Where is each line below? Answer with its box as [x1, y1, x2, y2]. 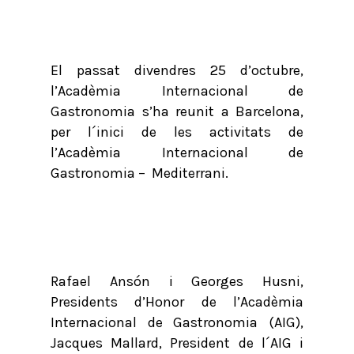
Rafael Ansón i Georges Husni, [51, 273, 303, 290]
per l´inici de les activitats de [51, 123, 303, 141]
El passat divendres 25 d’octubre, [51, 62, 303, 79]
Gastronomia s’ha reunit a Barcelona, [51, 103, 303, 120]
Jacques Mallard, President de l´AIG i [51, 334, 303, 352]
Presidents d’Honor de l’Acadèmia [51, 293, 303, 311]
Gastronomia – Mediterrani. [51, 164, 228, 182]
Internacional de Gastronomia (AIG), [51, 314, 303, 331]
